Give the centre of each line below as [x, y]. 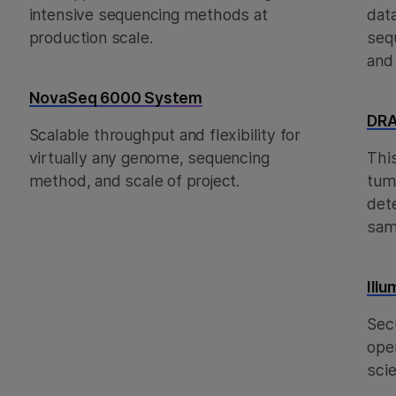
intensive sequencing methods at [148, 15]
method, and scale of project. [134, 181]
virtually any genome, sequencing [149, 158]
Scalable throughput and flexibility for [165, 135]
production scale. [91, 38]
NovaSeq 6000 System [115, 98]
